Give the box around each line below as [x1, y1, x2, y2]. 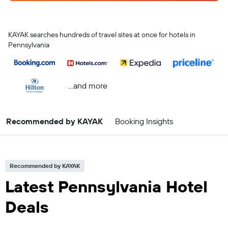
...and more [68, 80, 107, 91]
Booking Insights [115, 116, 173, 126]
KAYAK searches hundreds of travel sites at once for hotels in [8, 30, 195, 39]
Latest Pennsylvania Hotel [5, 176, 208, 196]
